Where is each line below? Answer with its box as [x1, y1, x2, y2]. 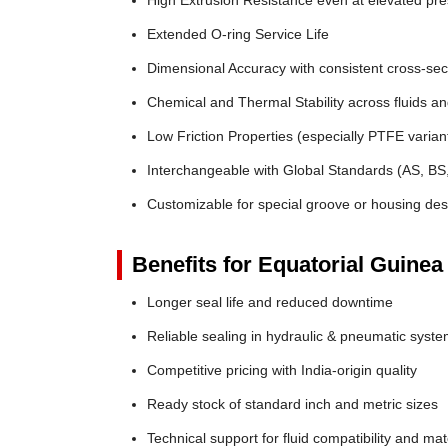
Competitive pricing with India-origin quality [147, 362, 417, 378]
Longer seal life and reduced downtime [147, 294, 393, 310]
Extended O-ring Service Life [147, 26, 329, 42]
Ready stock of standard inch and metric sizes [147, 396, 438, 412]
